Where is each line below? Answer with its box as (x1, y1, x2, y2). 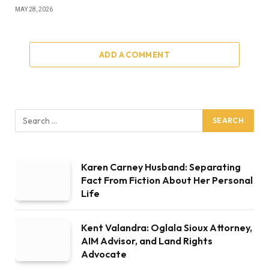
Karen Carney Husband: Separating (81, 160, 241, 173)
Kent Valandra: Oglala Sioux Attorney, (81, 221, 252, 234)
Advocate (81, 247, 127, 260)
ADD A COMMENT (98, 49, 171, 59)
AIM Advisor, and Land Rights (81, 234, 213, 247)
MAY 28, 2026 (15, 5, 53, 13)
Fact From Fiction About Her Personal (81, 174, 253, 186)
